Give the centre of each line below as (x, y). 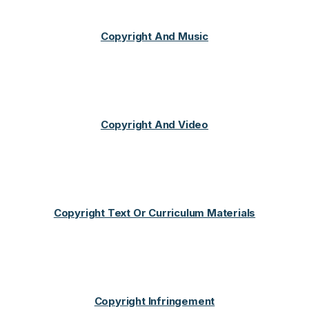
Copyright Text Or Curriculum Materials (154, 212)
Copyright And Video (154, 124)
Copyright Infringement (154, 301)
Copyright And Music (154, 36)
